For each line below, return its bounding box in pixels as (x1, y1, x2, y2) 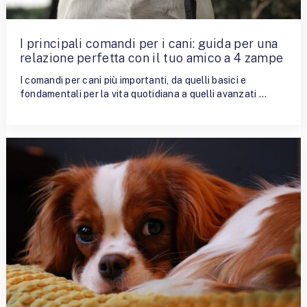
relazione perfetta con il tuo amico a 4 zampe (19, 51, 284, 66)
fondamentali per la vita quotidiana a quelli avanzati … (19, 88, 267, 100)
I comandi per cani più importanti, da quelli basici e (19, 75, 247, 86)
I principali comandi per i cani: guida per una (19, 36, 278, 51)
